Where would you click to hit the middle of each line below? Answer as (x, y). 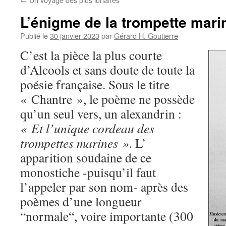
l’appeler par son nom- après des (104, 187)
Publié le (34, 36)
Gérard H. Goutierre (146, 36)
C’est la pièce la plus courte (91, 55)
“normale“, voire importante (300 (107, 216)
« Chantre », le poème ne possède (107, 99)
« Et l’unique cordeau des (87, 128)
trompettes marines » (75, 143)
